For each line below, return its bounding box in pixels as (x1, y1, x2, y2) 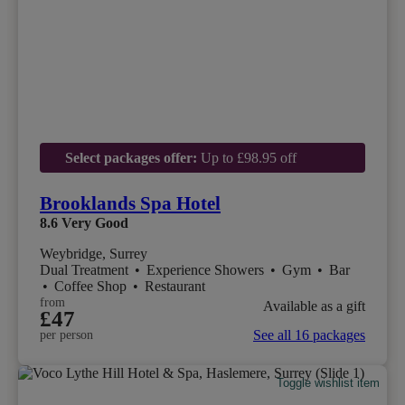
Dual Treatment (40, 261, 132, 278)
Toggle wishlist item (277, 375, 381, 390)
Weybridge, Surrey (40, 245, 147, 261)
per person (40, 327, 93, 342)
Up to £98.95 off (196, 149, 297, 165)
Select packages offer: (64, 149, 197, 165)
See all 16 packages (253, 326, 365, 343)
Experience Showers (146, 261, 268, 278)
